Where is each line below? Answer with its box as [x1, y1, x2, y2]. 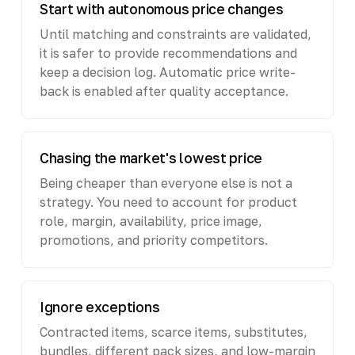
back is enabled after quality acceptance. [39, 82, 288, 99]
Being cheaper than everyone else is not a [39, 174, 292, 191]
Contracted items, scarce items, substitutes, [39, 323, 307, 340]
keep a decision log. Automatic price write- [39, 63, 296, 80]
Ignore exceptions [39, 298, 160, 315]
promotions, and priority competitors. [39, 231, 268, 248]
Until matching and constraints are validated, [39, 25, 311, 42]
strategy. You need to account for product [39, 193, 297, 210]
